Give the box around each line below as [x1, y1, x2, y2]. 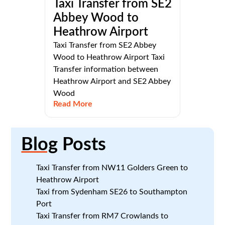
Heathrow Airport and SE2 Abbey [53, 77, 171, 85]
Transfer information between [53, 65, 158, 73]
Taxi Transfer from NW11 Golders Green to [36, 163, 188, 172]
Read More [53, 99, 92, 108]
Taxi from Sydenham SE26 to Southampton [36, 187, 188, 196]
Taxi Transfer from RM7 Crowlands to [36, 211, 169, 220]
